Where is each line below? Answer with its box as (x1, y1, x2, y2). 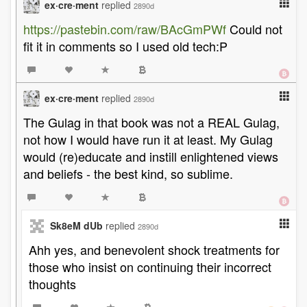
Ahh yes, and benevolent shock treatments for (29, 241, 280, 258)
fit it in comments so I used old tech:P (23, 37, 228, 55)
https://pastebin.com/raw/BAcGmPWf (23, 20, 226, 38)
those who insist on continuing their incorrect (29, 258, 271, 275)
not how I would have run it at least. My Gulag (23, 130, 273, 148)
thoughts (29, 275, 76, 293)
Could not (226, 20, 282, 38)
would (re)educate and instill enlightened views (23, 147, 278, 165)
